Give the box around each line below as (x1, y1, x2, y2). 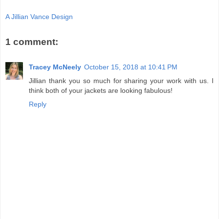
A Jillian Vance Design (5, 13, 73, 21)
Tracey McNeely (29, 63, 81, 71)
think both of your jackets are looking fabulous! (29, 87, 173, 95)
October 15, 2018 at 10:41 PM (84, 63, 177, 71)
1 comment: (5, 36, 58, 47)
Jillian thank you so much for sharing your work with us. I (29, 77, 214, 85)
